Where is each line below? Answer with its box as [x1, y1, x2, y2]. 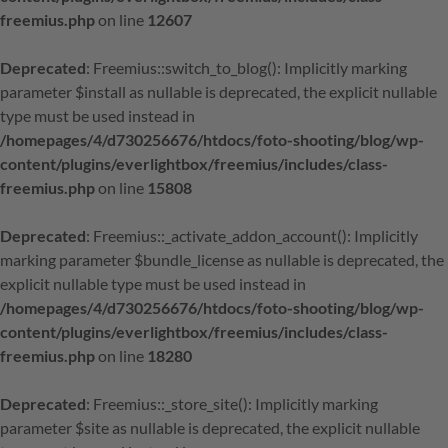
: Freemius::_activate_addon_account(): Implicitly [86, 226, 418, 245]
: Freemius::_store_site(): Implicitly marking [86, 394, 378, 413]
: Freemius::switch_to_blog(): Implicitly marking [86, 58, 407, 77]
